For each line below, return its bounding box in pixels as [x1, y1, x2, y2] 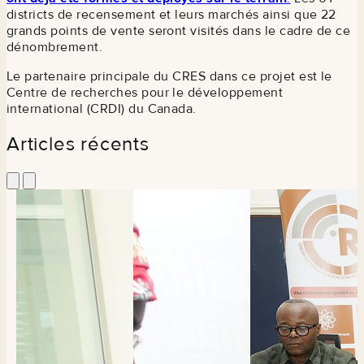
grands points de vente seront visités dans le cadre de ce [6, 22, 351, 39]
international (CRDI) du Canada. [6, 100, 204, 117]
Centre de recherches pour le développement [6, 84, 284, 101]
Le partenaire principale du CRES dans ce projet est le [6, 67, 332, 84]
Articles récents [6, 132, 149, 157]
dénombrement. [6, 38, 103, 55]
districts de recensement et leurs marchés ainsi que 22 [6, 6, 336, 23]
